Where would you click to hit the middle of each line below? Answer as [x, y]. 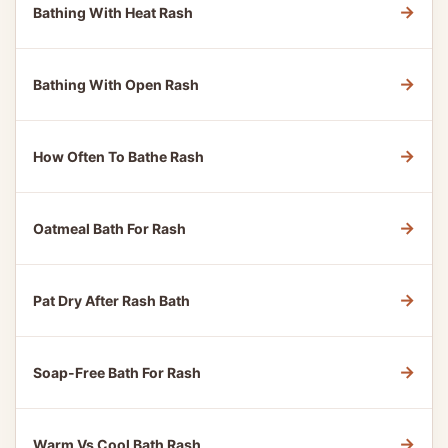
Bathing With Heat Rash [113, 12]
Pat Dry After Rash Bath [111, 300]
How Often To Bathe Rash [118, 156]
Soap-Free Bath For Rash [117, 372]
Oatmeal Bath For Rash [109, 228]
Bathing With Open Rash [116, 84]
